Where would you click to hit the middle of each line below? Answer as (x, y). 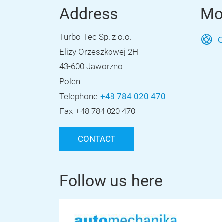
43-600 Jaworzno (91, 67)
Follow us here (111, 181)
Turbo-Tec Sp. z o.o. (96, 37)
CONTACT (97, 139)
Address (89, 14)
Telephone (79, 96)
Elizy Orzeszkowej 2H (99, 52)
